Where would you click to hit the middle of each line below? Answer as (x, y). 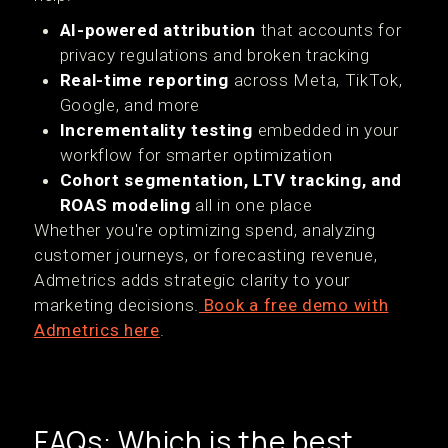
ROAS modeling (125, 205)
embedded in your (325, 130)
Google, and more (129, 105)
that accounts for (328, 30)
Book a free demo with (294, 305)
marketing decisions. (116, 305)
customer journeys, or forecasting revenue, (206, 255)
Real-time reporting (144, 80)
